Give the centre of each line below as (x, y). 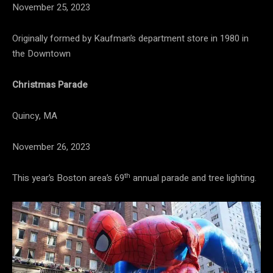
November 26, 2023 (51, 147)
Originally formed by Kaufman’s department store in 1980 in (130, 39)
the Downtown (41, 54)
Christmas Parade (50, 85)
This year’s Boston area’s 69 (68, 178)
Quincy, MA (35, 116)
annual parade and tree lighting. (193, 178)
